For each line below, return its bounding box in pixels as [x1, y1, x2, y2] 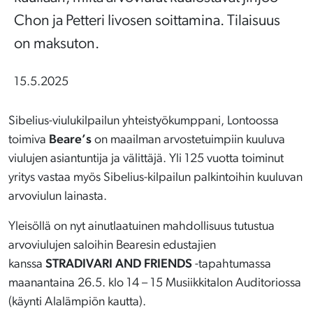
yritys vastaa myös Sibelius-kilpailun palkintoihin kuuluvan [8, 170, 303, 184]
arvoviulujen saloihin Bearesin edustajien [8, 238, 216, 252]
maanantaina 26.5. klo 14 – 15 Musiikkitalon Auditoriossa [8, 276, 301, 290]
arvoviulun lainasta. [8, 189, 107, 203]
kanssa [8, 257, 45, 271]
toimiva [8, 133, 49, 147]
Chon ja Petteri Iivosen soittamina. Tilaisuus [14, 13, 280, 29]
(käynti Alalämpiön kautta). [8, 295, 146, 309]
